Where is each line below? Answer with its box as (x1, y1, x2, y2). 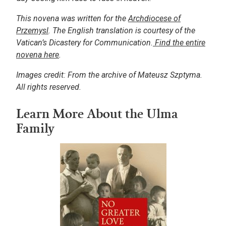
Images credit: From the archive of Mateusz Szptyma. (16, 70, 202, 80)
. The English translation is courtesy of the (48, 26, 195, 36)
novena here (16, 50, 59, 60)
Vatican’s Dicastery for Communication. (16, 38, 153, 48)
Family (16, 119, 54, 137)
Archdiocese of (128, 14, 181, 24)
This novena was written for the (16, 14, 128, 24)
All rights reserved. (16, 82, 81, 92)
